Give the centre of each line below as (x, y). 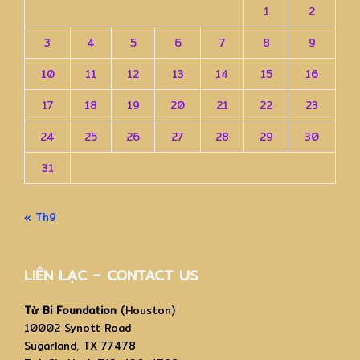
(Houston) (146, 310)
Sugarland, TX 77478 (80, 346)
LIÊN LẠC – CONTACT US (111, 275)
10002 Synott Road (78, 328)
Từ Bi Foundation (70, 310)
